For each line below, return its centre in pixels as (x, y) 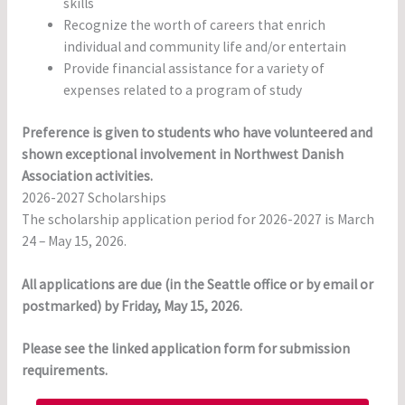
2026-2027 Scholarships (94, 198)
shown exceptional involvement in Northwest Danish (182, 155)
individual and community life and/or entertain (205, 47)
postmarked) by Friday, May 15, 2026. (132, 306)
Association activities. (87, 176)
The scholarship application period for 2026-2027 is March (198, 220)
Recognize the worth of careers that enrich (195, 25)
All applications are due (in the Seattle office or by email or (197, 285)
